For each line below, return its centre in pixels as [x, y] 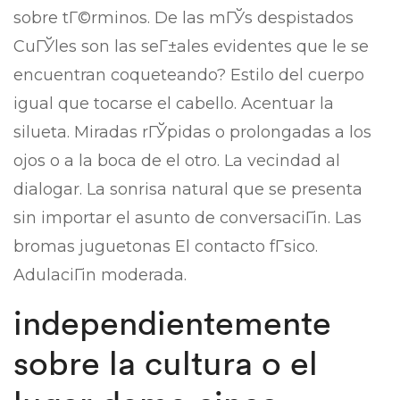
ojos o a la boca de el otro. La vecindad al [177, 161]
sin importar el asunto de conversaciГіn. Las [187, 218]
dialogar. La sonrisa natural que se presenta [188, 189]
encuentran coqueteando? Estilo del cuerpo [189, 75]
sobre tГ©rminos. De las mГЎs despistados [183, 18]
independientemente [172, 322]
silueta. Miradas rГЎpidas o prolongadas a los [192, 132]
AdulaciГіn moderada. [100, 275]
